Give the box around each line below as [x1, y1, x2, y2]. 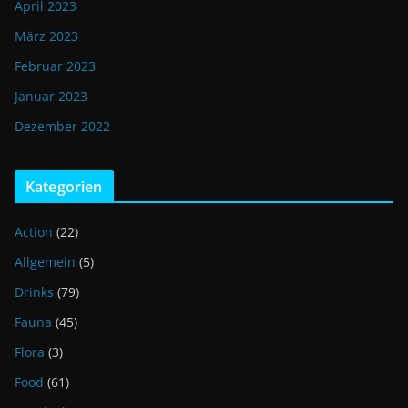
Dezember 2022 [15, 117, 110, 135]
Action [15, 222, 53, 240]
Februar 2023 [15, 56, 96, 75]
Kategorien [25, 176, 103, 197]
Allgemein [15, 252, 76, 270]
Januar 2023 [15, 87, 87, 105]
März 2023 [15, 26, 78, 45]
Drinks [15, 282, 54, 301]
